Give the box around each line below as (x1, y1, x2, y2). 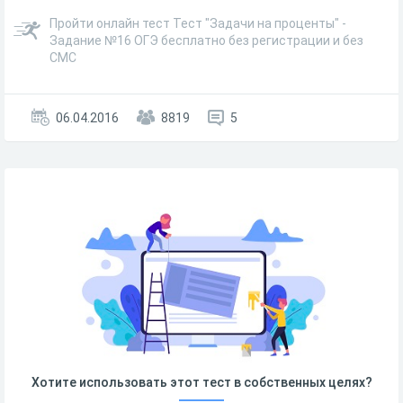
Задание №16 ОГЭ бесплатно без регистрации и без (49, 33, 363, 48)
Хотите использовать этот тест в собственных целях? (31, 374, 372, 390)
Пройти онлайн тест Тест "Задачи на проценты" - (49, 16, 346, 31)
